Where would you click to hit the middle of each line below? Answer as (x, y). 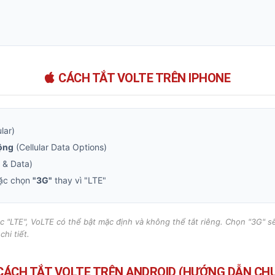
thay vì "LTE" (79, 180)
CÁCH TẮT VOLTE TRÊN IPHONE (145, 78)
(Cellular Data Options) (60, 147)
